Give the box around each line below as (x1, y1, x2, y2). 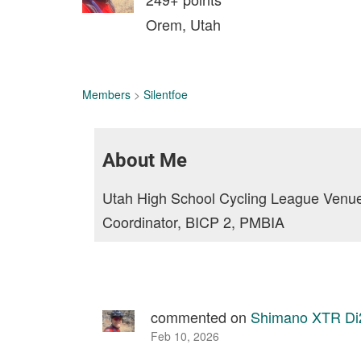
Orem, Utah (146, 14, 221, 35)
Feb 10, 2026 (151, 328, 219, 344)
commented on (151, 306, 251, 327)
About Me (102, 149, 187, 172)
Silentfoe (143, 86, 188, 102)
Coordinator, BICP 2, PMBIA (102, 211, 284, 232)
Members (82, 86, 131, 102)
